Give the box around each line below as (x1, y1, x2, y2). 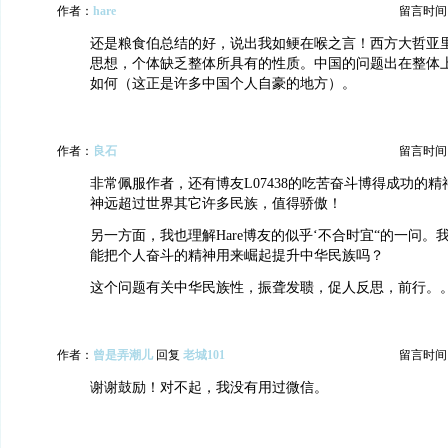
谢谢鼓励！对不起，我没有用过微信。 (90, 380, 328, 395)
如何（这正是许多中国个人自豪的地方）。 (90, 76, 356, 91)
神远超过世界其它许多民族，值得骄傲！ (90, 196, 342, 211)
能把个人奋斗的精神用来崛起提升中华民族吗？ (90, 248, 384, 263)
